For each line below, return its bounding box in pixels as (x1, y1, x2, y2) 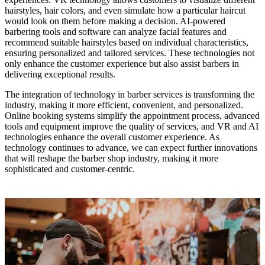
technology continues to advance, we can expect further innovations (5, 143, 257, 153)
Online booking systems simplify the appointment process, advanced (5, 111, 260, 121)
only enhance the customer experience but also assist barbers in (5, 59, 239, 69)
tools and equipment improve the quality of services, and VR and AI (5, 121, 258, 132)
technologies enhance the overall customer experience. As (5, 132, 219, 143)
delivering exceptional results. (5, 69, 115, 80)
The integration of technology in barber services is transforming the (5, 89, 254, 100)
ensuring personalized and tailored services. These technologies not (5, 48, 254, 59)
